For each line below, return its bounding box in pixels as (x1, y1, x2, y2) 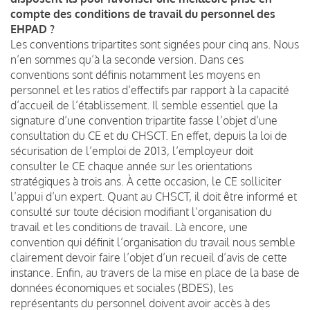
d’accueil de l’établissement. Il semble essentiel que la (10, 98, 277, 112)
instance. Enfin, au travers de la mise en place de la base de (10, 265, 300, 280)
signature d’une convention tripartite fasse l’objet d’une (10, 113, 277, 127)
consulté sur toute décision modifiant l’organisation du (10, 204, 272, 219)
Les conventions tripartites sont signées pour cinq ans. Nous (10, 37, 299, 51)
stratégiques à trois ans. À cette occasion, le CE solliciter (10, 174, 282, 188)
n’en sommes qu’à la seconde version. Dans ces (10, 52, 244, 66)
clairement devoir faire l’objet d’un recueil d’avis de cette (10, 250, 287, 264)
